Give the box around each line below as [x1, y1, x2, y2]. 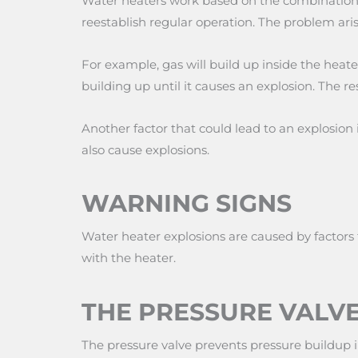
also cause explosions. [82, 142, 209, 157]
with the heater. [82, 250, 176, 266]
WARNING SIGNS [82, 189, 292, 219]
